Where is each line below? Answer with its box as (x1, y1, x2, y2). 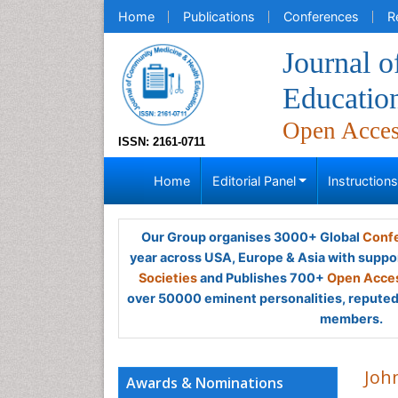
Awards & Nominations (126, 373, 283, 393)
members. (319, 311, 383, 326)
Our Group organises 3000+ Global (140, 229, 362, 244)
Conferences (283, 9, 359, 24)
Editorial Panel (211, 173, 296, 188)
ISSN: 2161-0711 (118, 135, 205, 148)
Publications (183, 9, 255, 24)
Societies (139, 270, 197, 285)
